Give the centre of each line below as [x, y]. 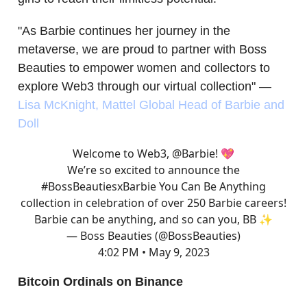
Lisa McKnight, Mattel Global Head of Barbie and [151, 105]
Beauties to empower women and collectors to [144, 67]
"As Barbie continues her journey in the [124, 30]
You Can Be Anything [211, 186]
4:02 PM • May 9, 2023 [153, 252]
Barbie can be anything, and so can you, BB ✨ [153, 219]
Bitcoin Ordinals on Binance [100, 281]
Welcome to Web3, [122, 153]
